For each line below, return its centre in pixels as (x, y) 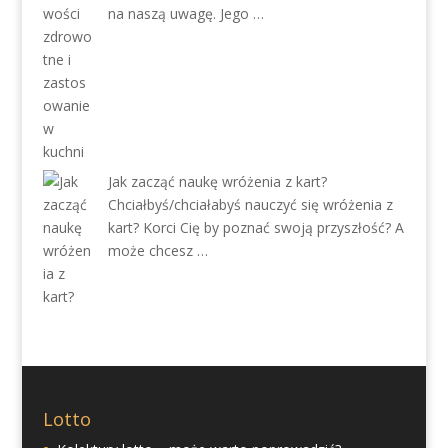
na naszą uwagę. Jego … (185, 13)
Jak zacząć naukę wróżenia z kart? (217, 181)
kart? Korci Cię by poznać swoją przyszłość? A (255, 227)
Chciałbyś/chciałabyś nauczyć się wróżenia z (250, 204)
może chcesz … (157, 250)
